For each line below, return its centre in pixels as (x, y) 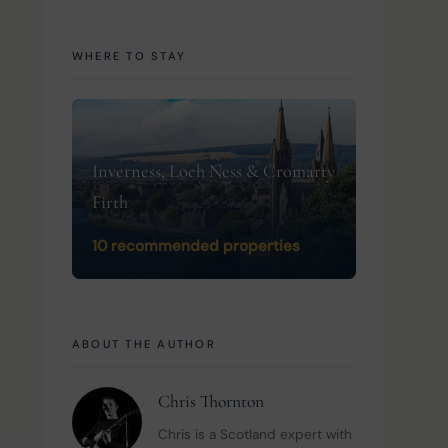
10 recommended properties (196, 246)
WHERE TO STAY (129, 56)
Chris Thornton (211, 402)
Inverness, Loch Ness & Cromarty (213, 171)
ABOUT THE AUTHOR (144, 344)
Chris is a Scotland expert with (257, 435)
